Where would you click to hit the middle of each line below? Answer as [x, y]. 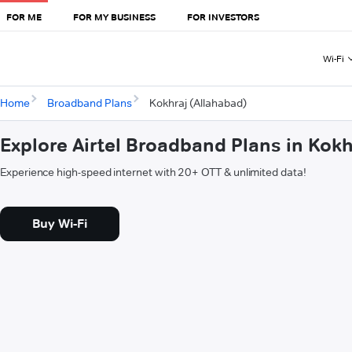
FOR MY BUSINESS [114, 16]
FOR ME [24, 16]
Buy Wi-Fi [60, 224]
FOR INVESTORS [223, 16]
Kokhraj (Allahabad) [198, 103]
